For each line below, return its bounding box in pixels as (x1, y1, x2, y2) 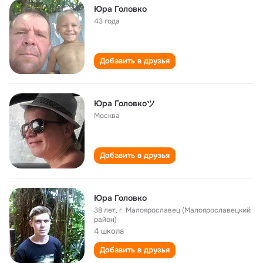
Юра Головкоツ (94, 98, 155, 109)
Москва (94, 111, 120, 120)
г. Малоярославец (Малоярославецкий (119, 205, 251, 215)
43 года (94, 16, 120, 26)
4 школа (94, 226, 124, 236)
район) (94, 215, 117, 224)
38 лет (94, 205, 116, 215)
